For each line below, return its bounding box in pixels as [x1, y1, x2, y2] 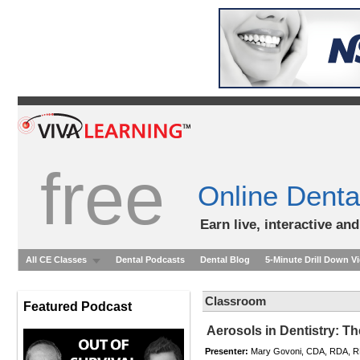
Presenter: [205, 346, 248, 356]
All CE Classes [26, 255, 87, 264]
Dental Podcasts [116, 255, 185, 264]
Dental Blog [200, 255, 250, 264]
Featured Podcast [23, 300, 132, 313]
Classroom [205, 294, 266, 308]
